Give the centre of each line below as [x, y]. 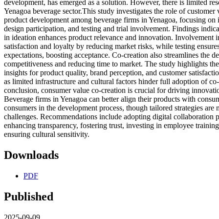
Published [29, 197]
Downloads [31, 155]
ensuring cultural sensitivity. [47, 134]
